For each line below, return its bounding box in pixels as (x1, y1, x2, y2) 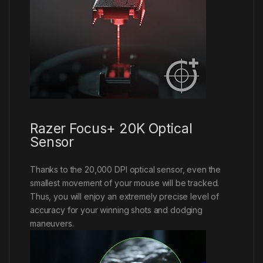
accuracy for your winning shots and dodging (30, 204, 203, 215)
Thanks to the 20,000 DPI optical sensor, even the (30, 164, 221, 174)
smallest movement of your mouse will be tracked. (30, 177, 220, 188)
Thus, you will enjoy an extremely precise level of (30, 191, 219, 201)
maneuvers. (30, 218, 74, 228)
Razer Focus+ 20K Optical (30, 120, 193, 137)
